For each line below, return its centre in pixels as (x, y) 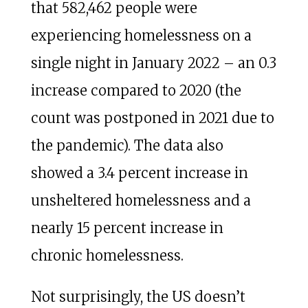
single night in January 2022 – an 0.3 (153, 63)
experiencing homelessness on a (141, 35)
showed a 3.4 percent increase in (139, 173)
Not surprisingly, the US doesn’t (138, 296)
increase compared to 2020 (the (136, 90)
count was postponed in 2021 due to (152, 118)
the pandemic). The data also (127, 145)
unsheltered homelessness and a (141, 200)
